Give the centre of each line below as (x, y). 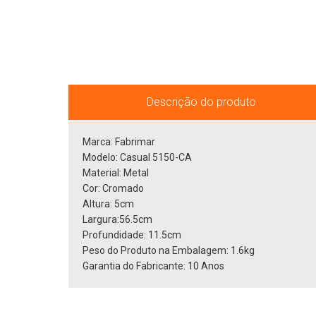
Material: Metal (116, 173)
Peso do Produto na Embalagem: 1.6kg (169, 250)
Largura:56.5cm (117, 219)
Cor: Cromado (113, 188)
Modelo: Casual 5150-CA (137, 157)
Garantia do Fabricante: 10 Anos (153, 266)
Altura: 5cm (108, 204)
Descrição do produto (201, 102)
